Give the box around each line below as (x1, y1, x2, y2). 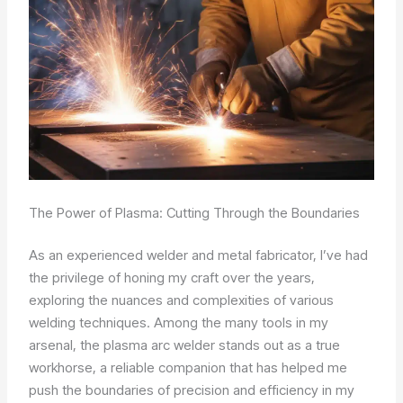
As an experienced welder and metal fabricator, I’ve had (29, 246, 369, 264)
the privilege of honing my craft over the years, (29, 269, 316, 287)
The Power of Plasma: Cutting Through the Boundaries (29, 203, 361, 221)
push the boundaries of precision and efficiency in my (29, 381, 355, 399)
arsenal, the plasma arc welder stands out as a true (29, 336, 341, 354)
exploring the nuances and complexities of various (29, 291, 335, 309)
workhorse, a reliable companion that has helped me (29, 359, 348, 377)
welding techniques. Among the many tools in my (29, 314, 329, 332)
